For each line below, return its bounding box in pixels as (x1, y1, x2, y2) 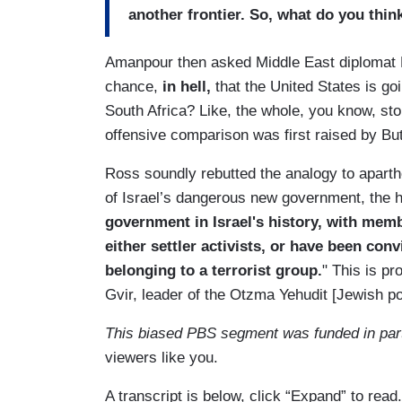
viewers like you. (105, 348, 218, 366)
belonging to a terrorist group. (105, 261, 322, 279)
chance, (105, 77, 162, 95)
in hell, (162, 77, 211, 95)
